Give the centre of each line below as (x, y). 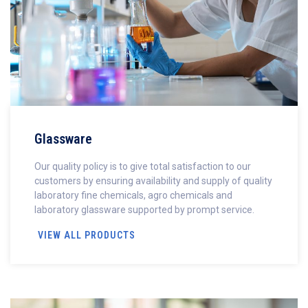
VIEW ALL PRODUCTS (87, 235)
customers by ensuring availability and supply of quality (153, 180)
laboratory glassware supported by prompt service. (144, 209)
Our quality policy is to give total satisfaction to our (143, 166)
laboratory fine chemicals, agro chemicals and (133, 195)
